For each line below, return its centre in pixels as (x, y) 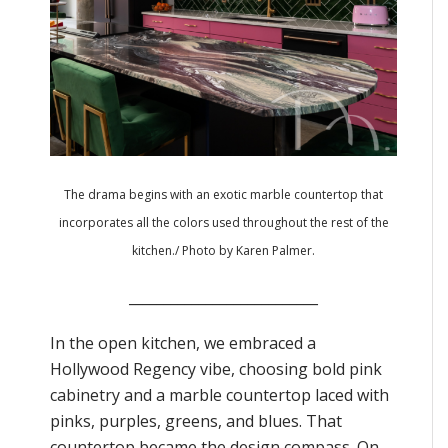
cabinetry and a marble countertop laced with (219, 394)
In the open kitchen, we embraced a (183, 342)
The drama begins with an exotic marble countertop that (223, 194)
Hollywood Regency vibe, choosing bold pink (216, 368)
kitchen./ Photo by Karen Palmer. (223, 250)
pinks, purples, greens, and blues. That (196, 420)
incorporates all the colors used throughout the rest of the (223, 222)
